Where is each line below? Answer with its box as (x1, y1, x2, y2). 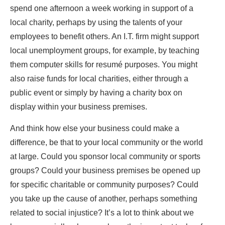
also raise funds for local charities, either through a (10, 74, 188, 83)
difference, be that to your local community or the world (10, 138, 203, 147)
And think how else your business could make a (10, 124, 179, 133)
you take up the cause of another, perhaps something (10, 194, 197, 203)
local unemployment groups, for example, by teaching (10, 46, 199, 55)
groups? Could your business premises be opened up (10, 166, 200, 175)
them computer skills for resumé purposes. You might (10, 60, 197, 69)
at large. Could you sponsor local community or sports (10, 152, 200, 161)
